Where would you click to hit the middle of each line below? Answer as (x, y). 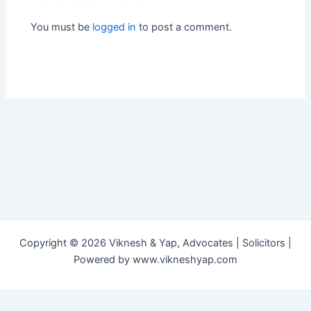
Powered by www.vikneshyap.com (155, 260)
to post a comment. (184, 27)
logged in (115, 27)
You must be (62, 27)
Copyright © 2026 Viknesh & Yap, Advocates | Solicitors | (155, 243)
